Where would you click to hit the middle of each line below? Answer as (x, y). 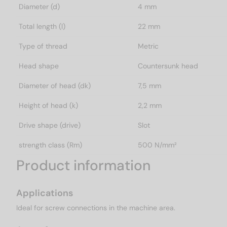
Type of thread (43, 46)
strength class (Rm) (50, 145)
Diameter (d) (39, 7)
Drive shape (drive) (50, 125)
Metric (148, 46)
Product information (83, 166)
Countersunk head (168, 66)
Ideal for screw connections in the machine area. (96, 208)
